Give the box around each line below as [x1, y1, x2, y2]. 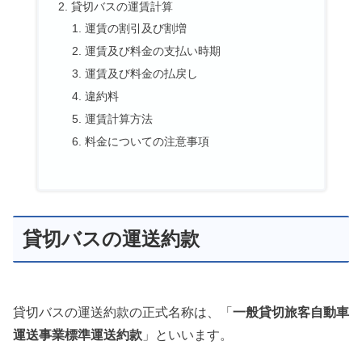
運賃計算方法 [85, 112, 154, 125]
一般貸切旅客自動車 [233, 305, 349, 319]
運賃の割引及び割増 [85, 22, 187, 36]
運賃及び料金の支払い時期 [85, 44, 221, 58]
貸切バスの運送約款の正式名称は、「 [13, 305, 233, 319]
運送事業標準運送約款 [13, 328, 142, 342]
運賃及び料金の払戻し [85, 67, 199, 81]
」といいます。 [142, 328, 233, 342]
